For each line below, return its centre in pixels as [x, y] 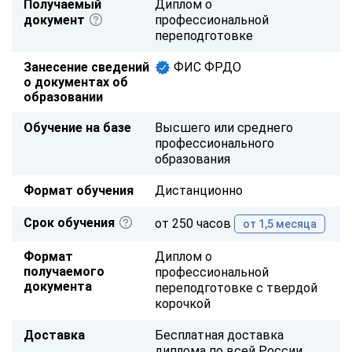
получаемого [64, 271]
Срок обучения [71, 222]
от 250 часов [194, 223]
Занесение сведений [86, 67]
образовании [63, 97]
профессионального [214, 143]
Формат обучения [79, 190]
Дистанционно [198, 190]
